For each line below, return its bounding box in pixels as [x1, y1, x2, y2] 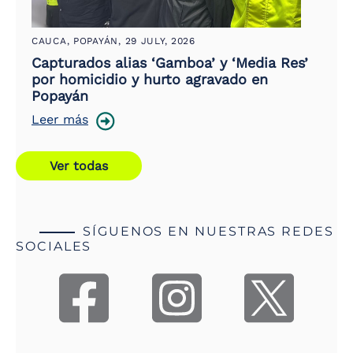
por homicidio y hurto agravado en [32, 71, 268, 88]
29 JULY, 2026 [124, 35, 195, 47]
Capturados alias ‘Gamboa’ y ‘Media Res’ [32, 54, 308, 72]
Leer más [32, 112, 88, 128]
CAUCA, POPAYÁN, [32, 35, 125, 47]
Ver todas [50, 158, 108, 174]
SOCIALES [16, 239, 92, 255]
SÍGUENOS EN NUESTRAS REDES [83, 224, 334, 240]
